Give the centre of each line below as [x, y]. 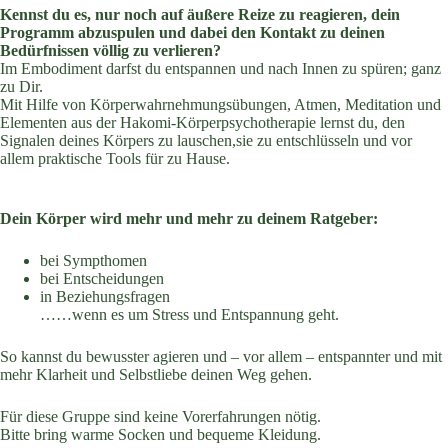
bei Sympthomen [93, 261]
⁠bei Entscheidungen [102, 279]
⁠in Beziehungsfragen [105, 297]
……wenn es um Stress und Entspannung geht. [189, 315]
